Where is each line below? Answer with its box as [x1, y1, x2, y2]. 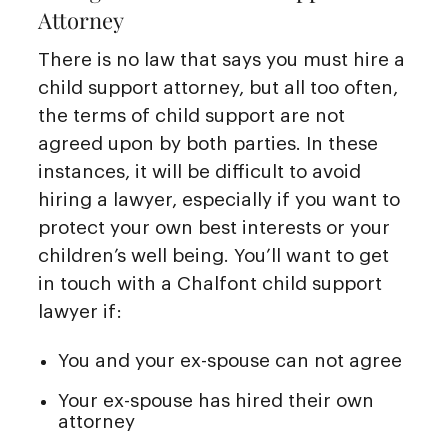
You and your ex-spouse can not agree [58, 351, 402, 371]
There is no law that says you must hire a [38, 49, 405, 69]
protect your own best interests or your [38, 217, 390, 237]
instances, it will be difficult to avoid [38, 161, 361, 181]
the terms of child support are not [38, 105, 345, 125]
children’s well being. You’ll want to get [38, 245, 389, 265]
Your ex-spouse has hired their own [58, 391, 374, 411]
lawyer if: [38, 301, 122, 321]
